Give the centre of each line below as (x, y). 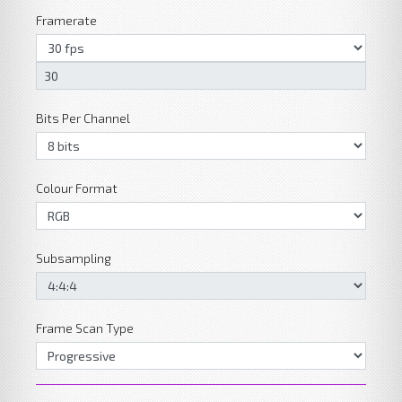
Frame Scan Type (85, 328)
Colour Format (77, 188)
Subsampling (74, 258)
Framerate (66, 20)
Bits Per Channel (83, 118)
